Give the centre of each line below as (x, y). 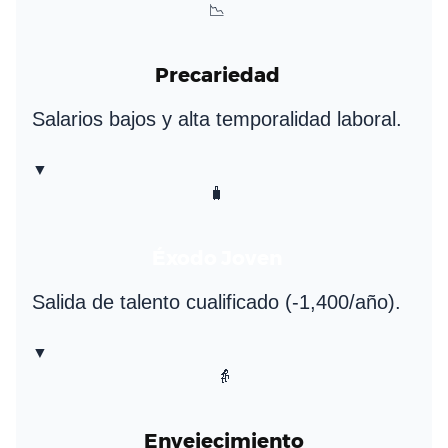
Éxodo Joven (216, 257)
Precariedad (217, 74)
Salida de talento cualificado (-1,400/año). (216, 301)
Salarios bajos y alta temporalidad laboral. (217, 118)
